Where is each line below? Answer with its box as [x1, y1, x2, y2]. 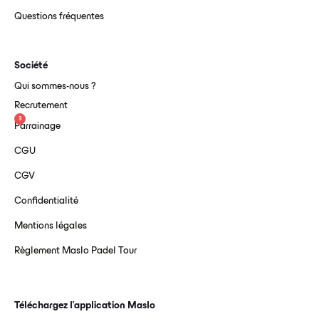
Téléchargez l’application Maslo [14, 301, 155, 311]
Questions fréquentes [14, 12, 104, 22]
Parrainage [14, 122, 61, 132]
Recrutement [14, 101, 68, 111]
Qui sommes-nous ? [14, 82, 95, 92]
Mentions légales [14, 221, 87, 231]
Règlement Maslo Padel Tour [14, 246, 137, 256]
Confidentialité [14, 197, 78, 206]
